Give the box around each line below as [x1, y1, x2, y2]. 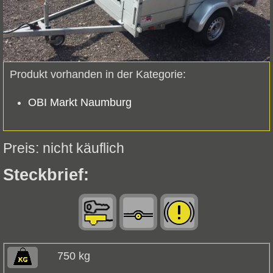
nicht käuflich [43, 140, 124, 157]
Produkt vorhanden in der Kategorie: [10, 68, 186, 81]
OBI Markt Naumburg [28, 96, 132, 109]
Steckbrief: [3, 166, 89, 185]
